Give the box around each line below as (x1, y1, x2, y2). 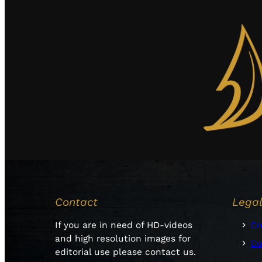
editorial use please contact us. (55, 246, 196, 257)
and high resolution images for (55, 233, 191, 244)
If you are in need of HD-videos (55, 219, 193, 230)
